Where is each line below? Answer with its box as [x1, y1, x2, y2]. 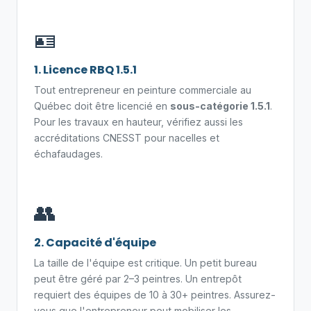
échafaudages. [34, 148, 103, 160]
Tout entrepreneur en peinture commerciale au [34, 84, 251, 96]
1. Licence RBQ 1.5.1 [34, 62, 137, 78]
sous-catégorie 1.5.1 [170, 100, 270, 112]
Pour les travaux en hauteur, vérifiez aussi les [34, 116, 243, 128]
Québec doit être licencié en [34, 100, 170, 112]
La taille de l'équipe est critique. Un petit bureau [34, 257, 257, 269]
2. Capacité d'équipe [34, 235, 156, 251]
